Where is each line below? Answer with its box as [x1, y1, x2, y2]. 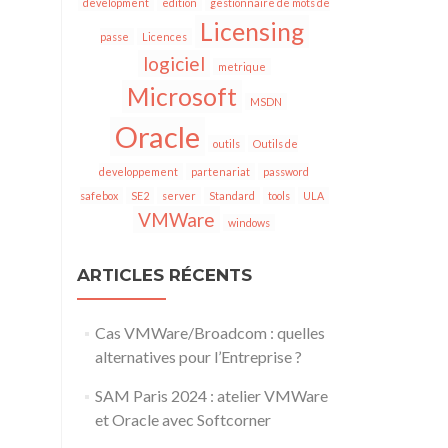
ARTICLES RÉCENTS [77, 265, 252, 285]
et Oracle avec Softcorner [94, 410, 271, 429]
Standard [208, 189, 255, 202]
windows [228, 216, 270, 229]
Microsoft [126, 82, 237, 111]
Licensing [199, 17, 304, 46]
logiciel [142, 52, 205, 75]
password [263, 165, 309, 178]
